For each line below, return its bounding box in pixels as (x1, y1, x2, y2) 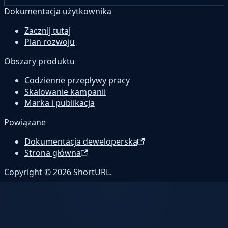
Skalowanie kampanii (24, 86, 106, 98)
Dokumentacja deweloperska (24, 136, 137, 148)
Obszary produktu (4, 55, 75, 67)
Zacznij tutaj (24, 25, 71, 37)
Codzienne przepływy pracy (24, 75, 130, 87)
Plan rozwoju (24, 36, 75, 48)
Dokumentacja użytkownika (4, 6, 111, 17)
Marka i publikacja (24, 97, 95, 109)
